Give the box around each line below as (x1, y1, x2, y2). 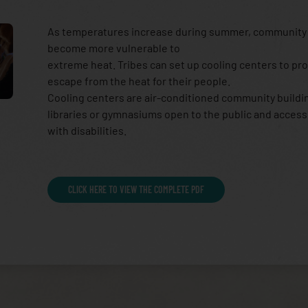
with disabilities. (47, 124, 126, 137)
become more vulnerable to (47, 41, 180, 54)
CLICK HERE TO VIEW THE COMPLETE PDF (68, 184, 204, 195)
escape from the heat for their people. (47, 74, 230, 87)
